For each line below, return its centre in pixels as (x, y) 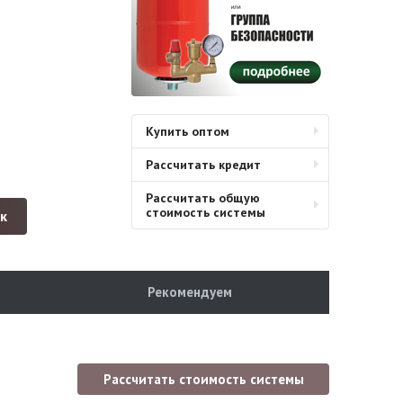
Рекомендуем (190, 292)
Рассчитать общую (202, 198)
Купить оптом (187, 132)
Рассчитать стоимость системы (203, 379)
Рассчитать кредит (203, 165)
